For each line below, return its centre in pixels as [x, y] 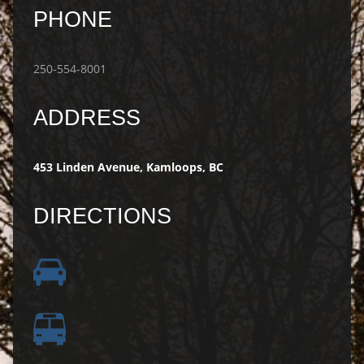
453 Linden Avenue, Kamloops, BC [128, 167]
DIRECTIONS [102, 216]
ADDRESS [87, 118]
